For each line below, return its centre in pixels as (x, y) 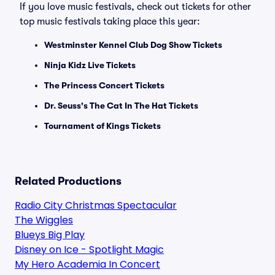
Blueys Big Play (50, 235)
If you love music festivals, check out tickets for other (135, 7)
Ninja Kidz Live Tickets (90, 65)
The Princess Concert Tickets (104, 85)
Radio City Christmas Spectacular (96, 205)
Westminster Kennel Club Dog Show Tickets (133, 45)
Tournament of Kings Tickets (103, 126)
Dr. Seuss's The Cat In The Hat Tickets (121, 106)
